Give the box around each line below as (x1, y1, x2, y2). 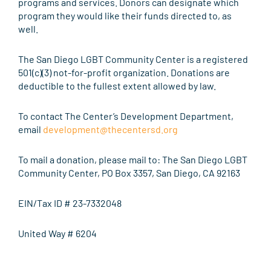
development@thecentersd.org (43, 123, 178, 135)
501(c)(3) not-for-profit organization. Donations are (18, 67, 230, 79)
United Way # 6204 (18, 227, 97, 240)
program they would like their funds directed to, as (18, 10, 232, 22)
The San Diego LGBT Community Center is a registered (18, 53, 248, 65)
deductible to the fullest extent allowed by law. (18, 80, 216, 92)
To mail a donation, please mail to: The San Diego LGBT (18, 154, 247, 166)
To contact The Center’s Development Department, (18, 110, 233, 122)
